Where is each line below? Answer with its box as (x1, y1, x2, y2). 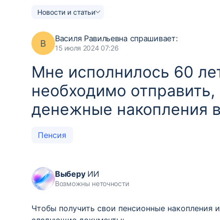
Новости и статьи (37, 7, 95, 16)
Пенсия (38, 130, 67, 140)
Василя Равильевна (55, 33, 130, 43)
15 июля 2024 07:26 (55, 44, 119, 52)
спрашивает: (130, 33, 178, 43)
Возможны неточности (55, 179, 129, 188)
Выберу (55, 169, 85, 179)
